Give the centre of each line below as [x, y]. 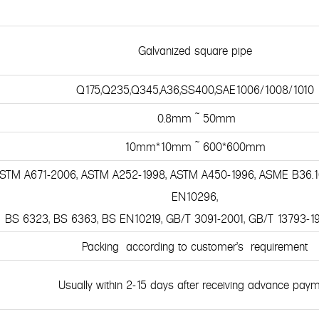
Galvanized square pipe [195, 49]
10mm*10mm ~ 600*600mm [195, 146]
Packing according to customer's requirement [195, 245]
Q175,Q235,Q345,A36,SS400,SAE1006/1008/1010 [195, 89]
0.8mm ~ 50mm [195, 117]
